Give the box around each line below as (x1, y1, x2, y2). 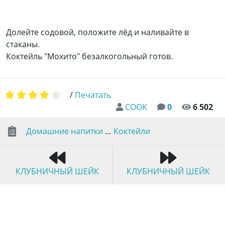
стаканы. (6, 39, 40, 50)
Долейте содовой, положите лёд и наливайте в (6, 27, 189, 38)
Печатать (75, 89, 111, 101)
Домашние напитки (26, 126, 103, 137)
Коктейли (114, 126, 150, 137)
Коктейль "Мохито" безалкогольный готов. (6, 51, 173, 62)
